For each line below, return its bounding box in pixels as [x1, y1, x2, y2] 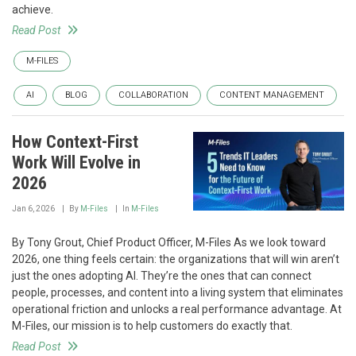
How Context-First [12, 132, 138, 152]
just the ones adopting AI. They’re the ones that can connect [12, 269, 311, 283]
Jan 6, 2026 [12, 204, 55, 213]
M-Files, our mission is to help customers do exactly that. [12, 319, 292, 333]
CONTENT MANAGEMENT [219, 90, 324, 100]
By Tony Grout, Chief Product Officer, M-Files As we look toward [12, 236, 326, 250]
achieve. [12, 3, 53, 16]
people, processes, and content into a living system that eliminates [12, 286, 343, 300]
